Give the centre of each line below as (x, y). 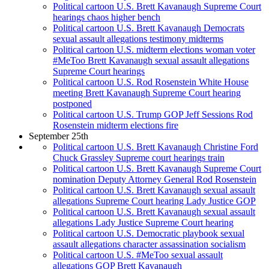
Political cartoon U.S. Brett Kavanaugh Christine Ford (156, 147)
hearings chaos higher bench (107, 17)
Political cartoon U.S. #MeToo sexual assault (138, 255)
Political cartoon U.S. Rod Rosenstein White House (151, 82)
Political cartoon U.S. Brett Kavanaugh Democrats (149, 28)
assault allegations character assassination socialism (149, 244)
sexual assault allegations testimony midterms (138, 39)
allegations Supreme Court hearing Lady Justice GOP (154, 201)
